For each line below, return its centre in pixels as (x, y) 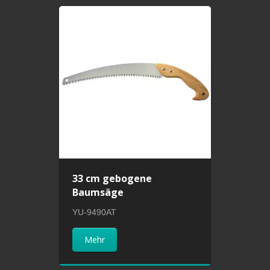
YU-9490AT (95, 212)
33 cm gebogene (112, 179)
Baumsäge (98, 193)
